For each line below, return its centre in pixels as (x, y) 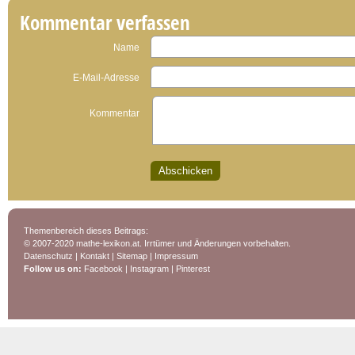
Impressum (176, 256)
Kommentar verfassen (105, 23)
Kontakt (95, 256)
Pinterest (193, 269)
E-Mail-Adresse (106, 78)
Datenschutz (48, 256)
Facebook (103, 269)
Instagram (149, 269)
